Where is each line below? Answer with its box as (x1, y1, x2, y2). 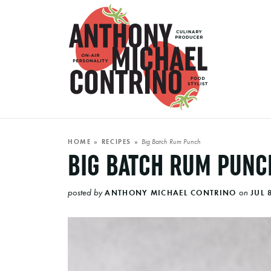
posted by (68, 186, 102, 198)
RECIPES (101, 137, 132, 146)
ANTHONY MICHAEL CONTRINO (105, 188, 237, 198)
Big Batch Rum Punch (142, 137, 201, 146)
